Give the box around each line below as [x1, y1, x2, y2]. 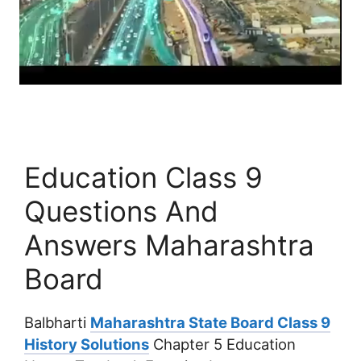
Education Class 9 [24, 160, 263, 194]
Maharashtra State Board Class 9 [90, 313, 330, 331]
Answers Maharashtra [24, 227, 314, 262]
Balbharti [24, 313, 90, 331]
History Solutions [24, 334, 149, 353]
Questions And [24, 193, 218, 228]
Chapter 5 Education [149, 334, 296, 353]
